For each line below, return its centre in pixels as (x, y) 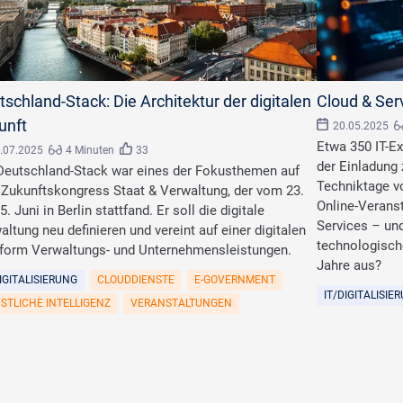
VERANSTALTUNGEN (181, 304)
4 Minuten (90, 151)
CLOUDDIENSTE (136, 280)
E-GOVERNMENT (235, 280)
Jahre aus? (349, 266)
